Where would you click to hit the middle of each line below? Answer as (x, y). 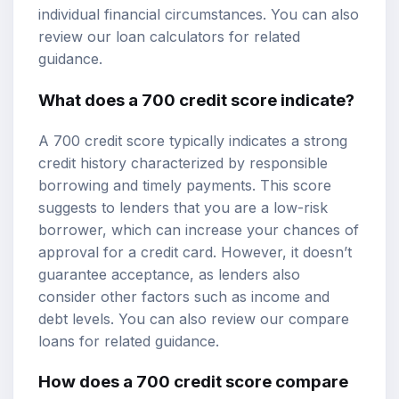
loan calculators (170, 37)
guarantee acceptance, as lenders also (169, 274)
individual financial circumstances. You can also (199, 15)
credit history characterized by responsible (183, 163)
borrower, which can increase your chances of (199, 229)
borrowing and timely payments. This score (185, 185)
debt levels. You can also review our (163, 318)
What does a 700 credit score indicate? (196, 100)
